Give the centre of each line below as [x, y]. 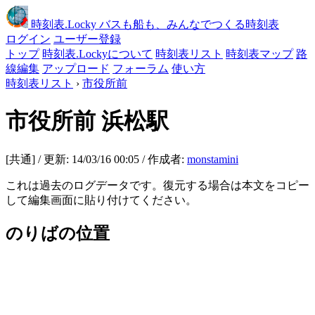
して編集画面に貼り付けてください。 [101, 200]
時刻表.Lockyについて [97, 54]
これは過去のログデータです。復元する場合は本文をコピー [157, 185]
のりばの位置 [58, 233]
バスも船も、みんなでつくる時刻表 [189, 24]
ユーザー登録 [87, 39]
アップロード [76, 69]
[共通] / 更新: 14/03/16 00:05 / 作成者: [96, 159]
